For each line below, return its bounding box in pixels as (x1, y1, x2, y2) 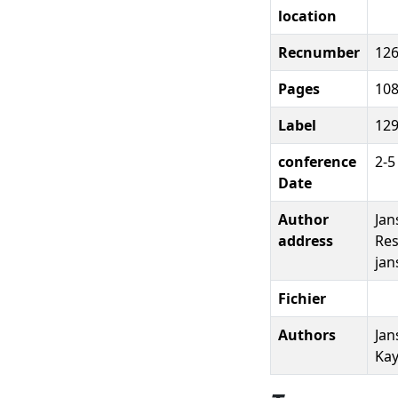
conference (278, 151, 356, 171)
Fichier (278, 288, 326, 308)
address (278, 230, 333, 251)
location (278, 5, 337, 26)
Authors (278, 324, 336, 345)
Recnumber (278, 42, 360, 62)
